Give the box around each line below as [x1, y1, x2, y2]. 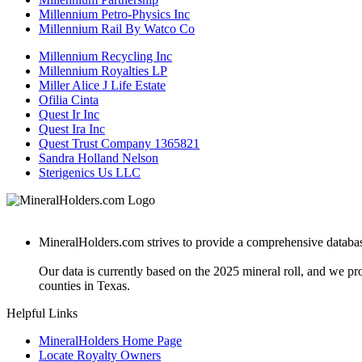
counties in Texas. [39, 278, 130, 293]
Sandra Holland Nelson [39, 150, 158, 165]
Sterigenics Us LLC [39, 165, 141, 179]
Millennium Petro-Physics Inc [39, 6, 190, 21]
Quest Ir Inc [39, 107, 99, 121]
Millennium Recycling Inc [39, 48, 172, 63]
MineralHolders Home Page [39, 333, 182, 347]
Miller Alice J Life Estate [39, 78, 166, 92]
